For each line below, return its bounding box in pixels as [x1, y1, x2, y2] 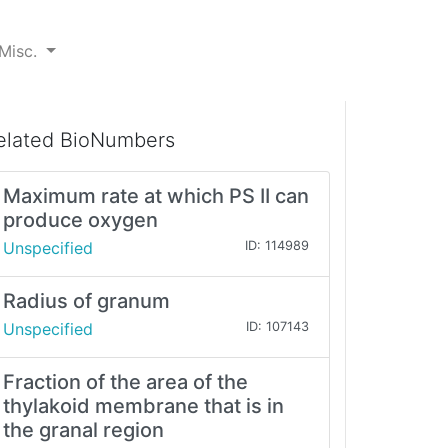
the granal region [3, 418, 164, 443]
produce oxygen [3, 208, 158, 233]
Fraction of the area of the [3, 370, 248, 395]
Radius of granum [3, 289, 170, 314]
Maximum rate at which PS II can [3, 184, 309, 209]
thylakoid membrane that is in [3, 394, 284, 419]
